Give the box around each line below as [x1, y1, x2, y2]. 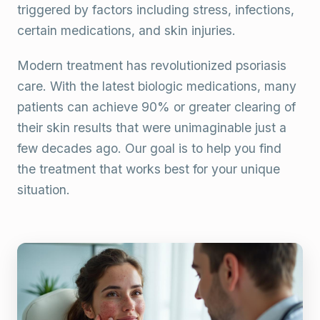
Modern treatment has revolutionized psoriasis [17, 58, 286, 73]
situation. [17, 182, 70, 197]
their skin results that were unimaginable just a [17, 120, 286, 135]
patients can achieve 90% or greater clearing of [17, 99, 296, 114]
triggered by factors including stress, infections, [17, 2, 294, 17]
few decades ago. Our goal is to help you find [17, 141, 281, 156]
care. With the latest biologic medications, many [17, 79, 296, 94]
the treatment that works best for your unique [17, 161, 280, 176]
